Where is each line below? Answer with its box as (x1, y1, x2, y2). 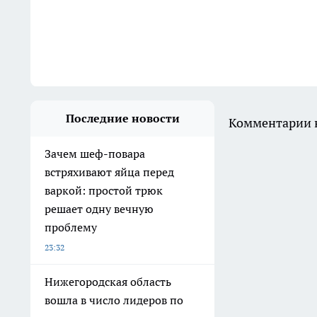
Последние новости (65, 111, 180, 125)
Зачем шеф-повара (45, 146, 145, 161)
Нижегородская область (45, 275, 171, 289)
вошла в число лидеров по (45, 293, 183, 307)
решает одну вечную (45, 202, 154, 216)
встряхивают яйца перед (45, 165, 174, 179)
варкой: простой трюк (45, 183, 163, 197)
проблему (45, 220, 97, 234)
